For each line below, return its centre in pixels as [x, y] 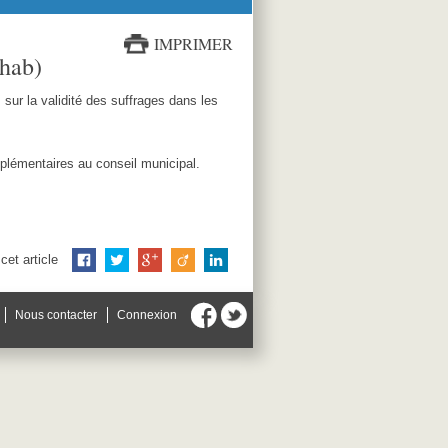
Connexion [146, 315]
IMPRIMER [193, 43]
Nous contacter [55, 315]
